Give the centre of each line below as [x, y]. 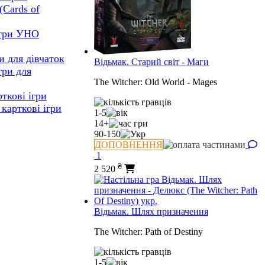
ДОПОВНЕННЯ [129, 145]
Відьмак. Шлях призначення [151, 211]
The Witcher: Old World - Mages [156, 82]
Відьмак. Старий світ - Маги [151, 62]
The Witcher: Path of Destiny [148, 231]
